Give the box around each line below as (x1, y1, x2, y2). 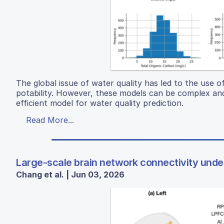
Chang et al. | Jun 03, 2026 (16, 169, 124, 180)
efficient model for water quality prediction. (16, 98, 183, 108)
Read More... (26, 115, 74, 125)
